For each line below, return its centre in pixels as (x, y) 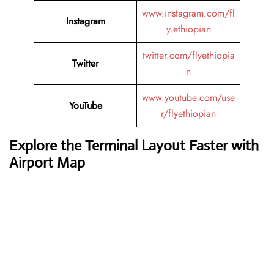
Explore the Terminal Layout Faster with (134, 146)
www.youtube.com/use (188, 98)
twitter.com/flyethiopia (188, 56)
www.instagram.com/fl (188, 13)
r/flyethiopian (188, 114)
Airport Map (47, 163)
